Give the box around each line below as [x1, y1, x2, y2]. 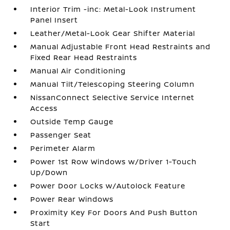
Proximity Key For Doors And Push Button [30, 207, 198, 217]
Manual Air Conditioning [30, 65, 126, 75]
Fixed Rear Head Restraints [30, 52, 138, 62]
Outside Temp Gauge [30, 116, 114, 126]
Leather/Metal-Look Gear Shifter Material [30, 28, 196, 38]
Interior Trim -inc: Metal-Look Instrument [30, 4, 197, 14]
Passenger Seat [30, 129, 92, 140]
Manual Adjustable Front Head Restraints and [30, 41, 211, 51]
